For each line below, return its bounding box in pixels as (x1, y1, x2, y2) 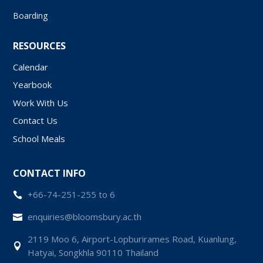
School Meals (13, 132, 66, 144)
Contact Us (13, 114, 58, 127)
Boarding (13, 9, 48, 21)
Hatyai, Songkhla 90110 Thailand (28, 247, 159, 259)
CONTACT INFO (13, 167, 86, 180)
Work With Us (13, 96, 69, 109)
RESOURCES (13, 39, 66, 52)
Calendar (13, 60, 49, 73)
